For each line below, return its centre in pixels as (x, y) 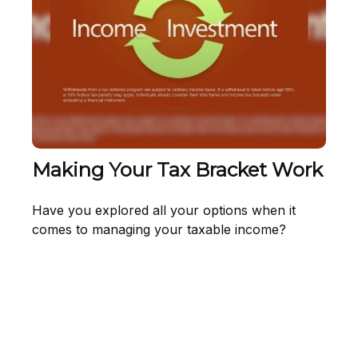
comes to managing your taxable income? (159, 229)
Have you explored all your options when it (164, 210)
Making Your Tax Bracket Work (177, 169)
